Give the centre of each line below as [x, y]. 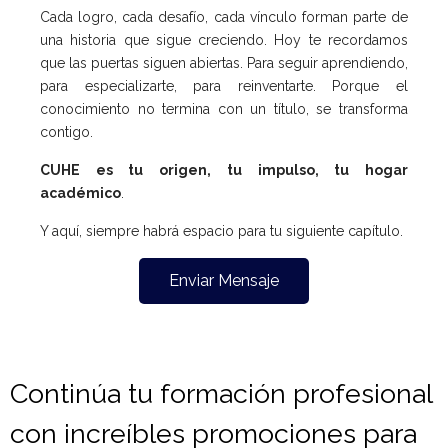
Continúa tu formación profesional [221, 393]
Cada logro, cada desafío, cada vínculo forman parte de [224, 16]
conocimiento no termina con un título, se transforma [224, 108]
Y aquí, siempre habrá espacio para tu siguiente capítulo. [221, 230]
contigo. [66, 131]
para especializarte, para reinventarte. [186, 85]
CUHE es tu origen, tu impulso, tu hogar [224, 169]
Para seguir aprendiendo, [327, 62]
